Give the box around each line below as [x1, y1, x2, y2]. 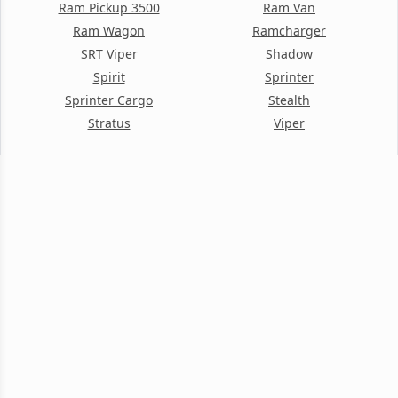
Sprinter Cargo [65, 92, 153, 108]
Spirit [92, 68, 125, 85]
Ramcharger [252, 22, 326, 39]
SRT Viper [80, 45, 138, 62]
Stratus [87, 115, 131, 131]
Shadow [266, 45, 313, 62]
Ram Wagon [73, 22, 145, 39]
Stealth [268, 92, 310, 108]
